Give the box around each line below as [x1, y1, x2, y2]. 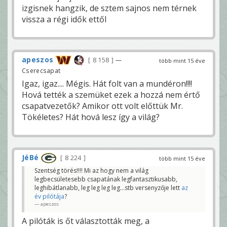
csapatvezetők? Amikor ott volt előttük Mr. [22, 100, 183, 111]
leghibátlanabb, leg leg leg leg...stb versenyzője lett [34, 183, 181, 193]
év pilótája [34, 192, 64, 201]
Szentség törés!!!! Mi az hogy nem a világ [34, 166, 148, 175]
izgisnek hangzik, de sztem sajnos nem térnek [22, 2, 197, 14]
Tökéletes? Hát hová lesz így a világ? [22, 111, 160, 123]
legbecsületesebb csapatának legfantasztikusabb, [34, 175, 177, 184]
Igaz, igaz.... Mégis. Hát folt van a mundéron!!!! [22, 78, 192, 89]
